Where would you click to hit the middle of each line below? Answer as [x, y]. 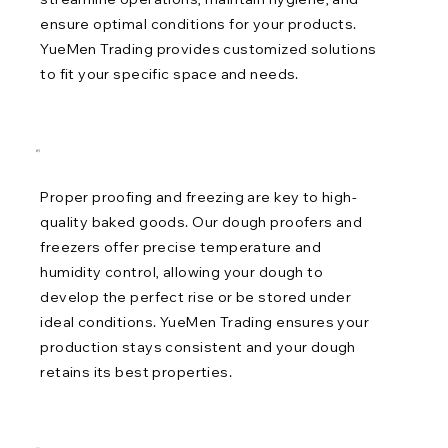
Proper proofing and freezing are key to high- [199, 197]
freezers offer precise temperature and [181, 247]
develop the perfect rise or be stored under [196, 297]
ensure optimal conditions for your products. [198, 23]
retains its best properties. [136, 372]
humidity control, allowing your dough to [182, 272]
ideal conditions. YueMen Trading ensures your [205, 322]
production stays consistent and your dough [198, 347]
